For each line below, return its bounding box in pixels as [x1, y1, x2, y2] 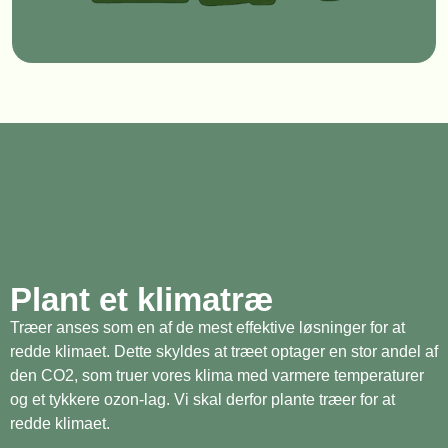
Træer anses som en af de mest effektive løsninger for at [10, 318, 405, 336]
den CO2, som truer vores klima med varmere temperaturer [10, 366, 424, 384]
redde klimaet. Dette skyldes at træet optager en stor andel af [10, 342, 438, 360]
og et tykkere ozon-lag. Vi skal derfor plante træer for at [10, 390, 395, 408]
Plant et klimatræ [10, 280, 273, 318]
